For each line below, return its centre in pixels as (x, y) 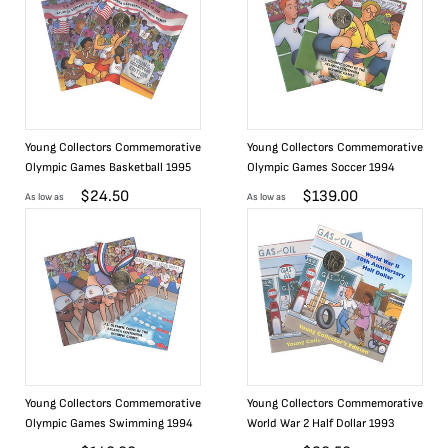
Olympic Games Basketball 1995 (108, 167)
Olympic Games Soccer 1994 (321, 167)
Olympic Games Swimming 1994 (109, 423)
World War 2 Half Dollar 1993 (321, 423)
